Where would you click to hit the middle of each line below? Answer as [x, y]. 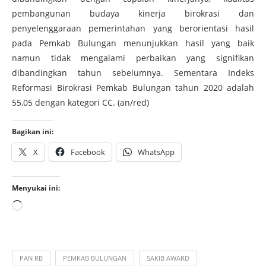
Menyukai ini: [36, 188]
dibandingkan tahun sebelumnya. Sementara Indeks [133, 72]
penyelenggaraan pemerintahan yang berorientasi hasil [133, 28]
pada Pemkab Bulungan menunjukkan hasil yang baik [133, 43]
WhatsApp [156, 152]
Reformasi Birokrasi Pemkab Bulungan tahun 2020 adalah [133, 87]
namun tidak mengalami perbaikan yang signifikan [133, 58]
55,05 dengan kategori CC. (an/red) [80, 102]
